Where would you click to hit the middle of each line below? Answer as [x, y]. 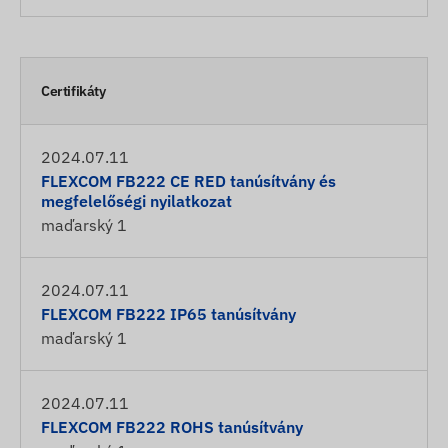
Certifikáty [73, 91]
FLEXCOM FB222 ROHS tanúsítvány [172, 427]
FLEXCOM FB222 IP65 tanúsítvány [168, 314]
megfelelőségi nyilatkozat [136, 201]
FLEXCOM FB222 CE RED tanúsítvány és [188, 181]
